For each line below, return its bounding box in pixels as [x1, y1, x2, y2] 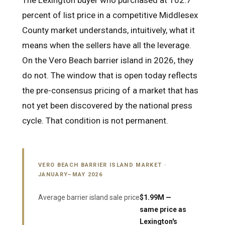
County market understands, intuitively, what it [22, 25, 195, 36]
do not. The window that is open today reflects [22, 70, 197, 81]
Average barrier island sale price [38, 193, 140, 202]
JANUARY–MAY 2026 [38, 171, 103, 178]
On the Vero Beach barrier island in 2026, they [22, 55, 193, 66]
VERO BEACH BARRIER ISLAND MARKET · [38, 162, 166, 169]
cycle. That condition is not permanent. [22, 116, 168, 126]
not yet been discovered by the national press [22, 100, 192, 111]
